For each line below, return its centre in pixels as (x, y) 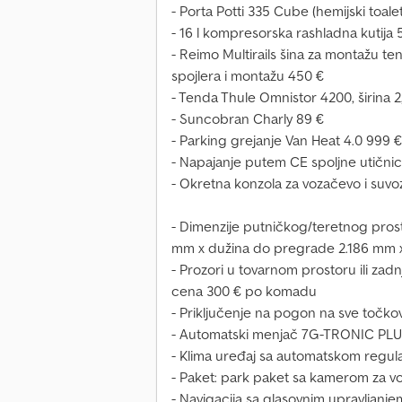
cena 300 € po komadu (244, 291)
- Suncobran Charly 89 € (248, 119)
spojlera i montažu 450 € (248, 76)
